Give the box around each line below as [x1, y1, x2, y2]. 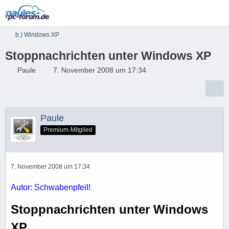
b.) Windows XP [15, 31, 59, 38]
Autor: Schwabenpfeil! [11, 182, 90, 192]
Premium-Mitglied [43, 126, 93, 133]
